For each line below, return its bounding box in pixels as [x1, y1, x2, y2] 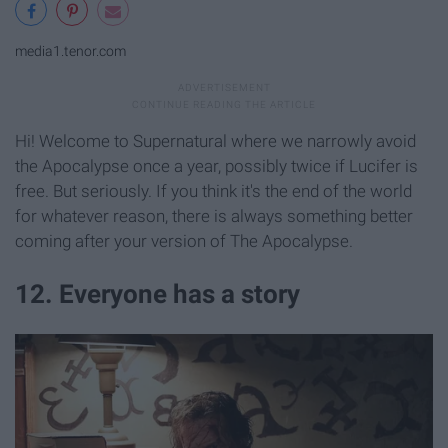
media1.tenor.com [15, 42, 126, 60]
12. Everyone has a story [15, 279, 300, 310]
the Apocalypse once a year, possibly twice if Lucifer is [15, 156, 418, 177]
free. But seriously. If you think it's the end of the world [15, 181, 412, 202]
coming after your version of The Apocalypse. [15, 231, 353, 252]
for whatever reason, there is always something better [15, 206, 413, 227]
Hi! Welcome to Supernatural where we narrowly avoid [15, 131, 416, 152]
